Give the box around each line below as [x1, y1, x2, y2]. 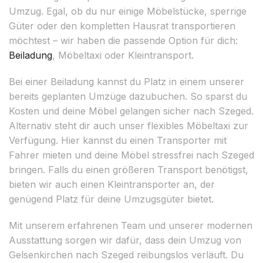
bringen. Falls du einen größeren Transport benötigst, [9, 163, 248, 176]
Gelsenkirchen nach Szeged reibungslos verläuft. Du [9, 248, 244, 261]
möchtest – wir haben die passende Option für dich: [9, 34, 238, 46]
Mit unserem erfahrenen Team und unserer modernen [9, 219, 252, 231]
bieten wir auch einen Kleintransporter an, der [9, 178, 215, 190]
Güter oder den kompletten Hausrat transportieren [9, 19, 235, 32]
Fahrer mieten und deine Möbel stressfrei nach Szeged [9, 149, 254, 161]
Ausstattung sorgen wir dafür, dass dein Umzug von [9, 234, 241, 246]
